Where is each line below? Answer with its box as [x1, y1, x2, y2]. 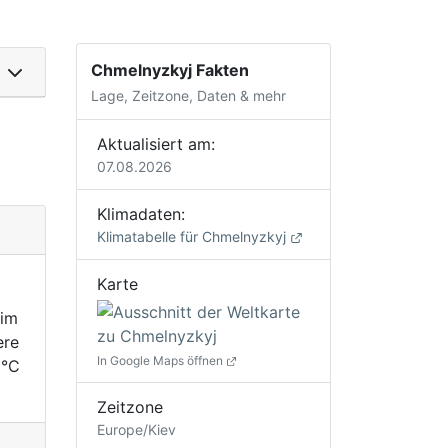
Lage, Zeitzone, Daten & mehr [91, 87, 287, 105]
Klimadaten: [97, 203, 185, 224]
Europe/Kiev [97, 420, 176, 438]
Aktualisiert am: [97, 133, 215, 154]
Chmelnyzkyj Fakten [91, 60, 250, 81]
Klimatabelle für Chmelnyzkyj [97, 227, 290, 245]
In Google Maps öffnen [97, 352, 226, 368]
